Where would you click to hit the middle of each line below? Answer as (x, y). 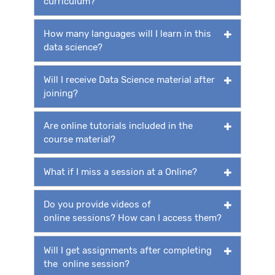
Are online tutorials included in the (118, 126)
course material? (79, 139)
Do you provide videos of (97, 204)
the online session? (87, 264)
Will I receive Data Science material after (129, 79)
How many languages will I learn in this (127, 33)
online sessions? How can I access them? (133, 218)
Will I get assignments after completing (128, 250)
